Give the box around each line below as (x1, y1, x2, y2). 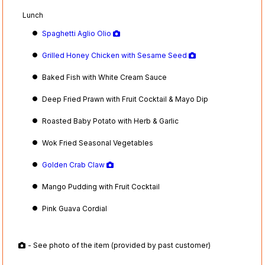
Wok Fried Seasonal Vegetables (42, 138, 154, 147)
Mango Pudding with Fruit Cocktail (42, 182, 160, 191)
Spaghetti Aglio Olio (42, 28, 114, 38)
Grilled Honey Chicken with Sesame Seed (42, 50, 189, 60)
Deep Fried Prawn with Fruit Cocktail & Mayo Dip (42, 94, 209, 104)
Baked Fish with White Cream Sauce (42, 72, 167, 82)
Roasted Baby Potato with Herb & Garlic (42, 116, 179, 125)
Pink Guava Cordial (42, 203, 108, 213)
